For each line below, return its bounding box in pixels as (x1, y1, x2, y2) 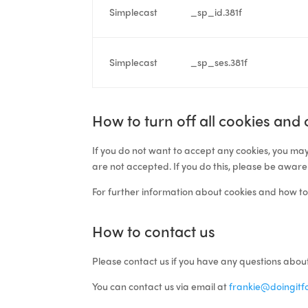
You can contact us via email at (92, 278, 230, 293)
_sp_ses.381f (190, 54, 248, 69)
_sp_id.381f (190, 4, 243, 19)
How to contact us (92, 219, 216, 242)
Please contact (92, 253, 160, 267)
